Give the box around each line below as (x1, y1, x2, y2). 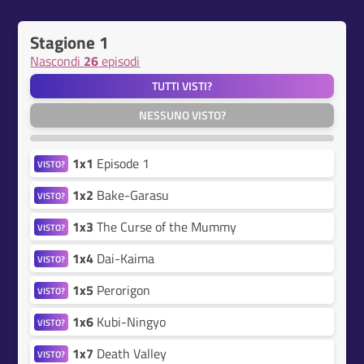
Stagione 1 (30, 29, 110, 55)
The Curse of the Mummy (93, 217, 237, 236)
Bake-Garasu (93, 185, 170, 205)
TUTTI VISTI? (152, 77, 212, 95)
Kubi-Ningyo (93, 312, 167, 331)
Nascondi (30, 51, 84, 71)
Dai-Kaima (93, 249, 155, 268)
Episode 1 (93, 154, 150, 173)
